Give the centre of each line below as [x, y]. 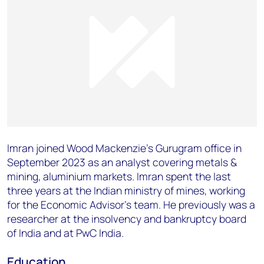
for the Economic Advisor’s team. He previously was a [131, 205]
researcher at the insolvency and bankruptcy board [127, 219]
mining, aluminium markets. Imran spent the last [119, 176]
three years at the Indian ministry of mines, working [126, 191]
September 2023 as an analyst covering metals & [122, 162]
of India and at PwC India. [65, 233]
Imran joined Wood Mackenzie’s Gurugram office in [124, 148]
